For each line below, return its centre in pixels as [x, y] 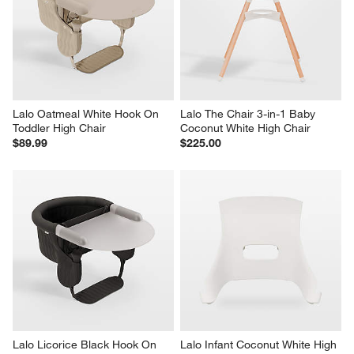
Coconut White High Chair [245, 128]
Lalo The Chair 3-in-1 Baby [249, 113]
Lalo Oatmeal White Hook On [88, 113]
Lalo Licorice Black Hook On [87, 344]
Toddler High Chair [60, 128]
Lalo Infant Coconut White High [260, 344]
